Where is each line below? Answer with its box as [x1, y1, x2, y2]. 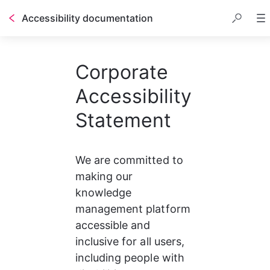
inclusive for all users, [75, 235, 188, 248]
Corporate [75, 60, 168, 84]
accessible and [75, 219, 154, 231]
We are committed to [75, 154, 186, 166]
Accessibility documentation [22, 12, 153, 24]
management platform [75, 202, 193, 215]
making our [75, 170, 136, 183]
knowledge [75, 186, 135, 199]
